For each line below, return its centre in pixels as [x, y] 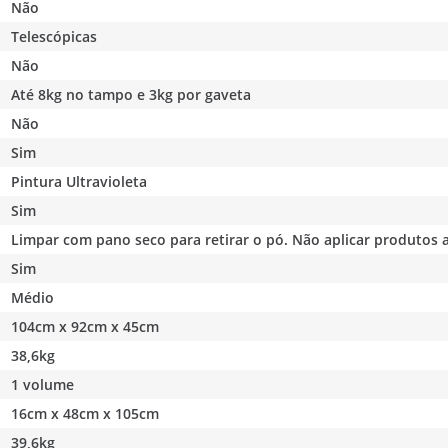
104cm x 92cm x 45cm [85, 326]
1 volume [43, 384]
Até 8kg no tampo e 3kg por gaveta [131, 94]
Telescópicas [54, 36]
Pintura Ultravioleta [79, 181]
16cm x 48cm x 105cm [85, 413]
